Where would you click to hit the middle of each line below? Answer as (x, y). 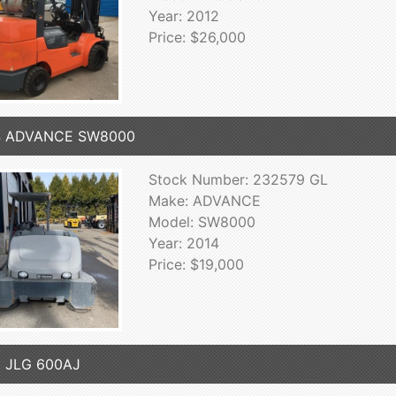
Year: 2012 (183, 15)
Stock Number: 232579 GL (238, 180)
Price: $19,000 (196, 265)
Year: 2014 (183, 244)
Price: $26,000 (197, 37)
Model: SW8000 (202, 222)
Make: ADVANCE (204, 201)
